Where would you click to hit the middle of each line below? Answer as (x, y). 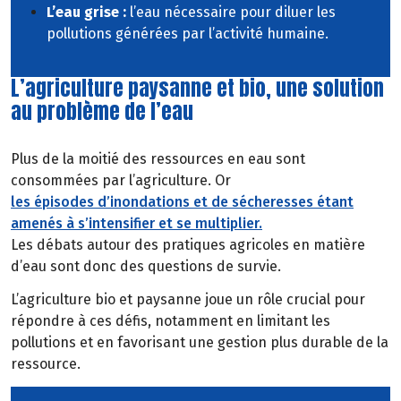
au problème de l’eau (102, 111)
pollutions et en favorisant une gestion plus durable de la (200, 343)
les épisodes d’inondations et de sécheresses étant (182, 202)
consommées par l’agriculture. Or (121, 181)
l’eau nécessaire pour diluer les (233, 12)
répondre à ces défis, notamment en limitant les (171, 321)
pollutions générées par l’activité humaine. (188, 33)
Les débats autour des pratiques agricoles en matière (188, 245)
